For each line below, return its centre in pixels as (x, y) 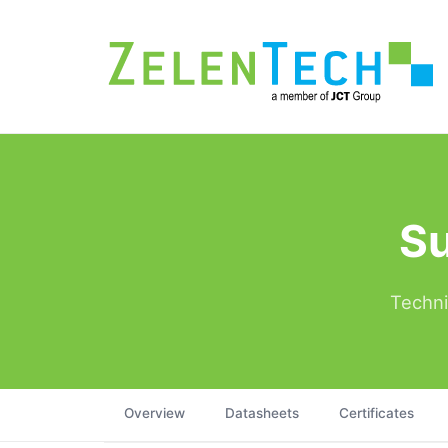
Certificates (376, 413)
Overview (154, 413)
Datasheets (262, 413)
